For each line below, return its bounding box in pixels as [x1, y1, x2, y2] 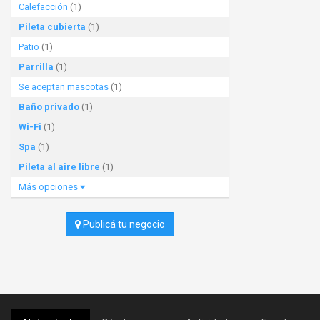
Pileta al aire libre [19, 161, 100, 172]
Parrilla [19, 61, 54, 72]
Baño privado [19, 101, 79, 112]
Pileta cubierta [19, 21, 86, 32]
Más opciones [19, 181, 80, 192]
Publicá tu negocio [81, 219, 165, 230]
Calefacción [19, 1, 68, 12]
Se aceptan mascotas [19, 81, 109, 92]
